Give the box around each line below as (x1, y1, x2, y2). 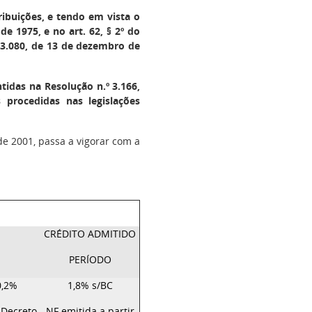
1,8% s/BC (67, 279, 113, 292)
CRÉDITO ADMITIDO (44, 227, 136, 240)
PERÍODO (68, 253, 111, 266)
